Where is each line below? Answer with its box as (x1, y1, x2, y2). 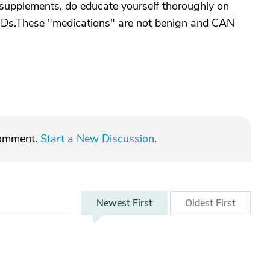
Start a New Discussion (40, 131, 154, 146)
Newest (96, 196, 133, 210)
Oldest (185, 196, 216, 210)
